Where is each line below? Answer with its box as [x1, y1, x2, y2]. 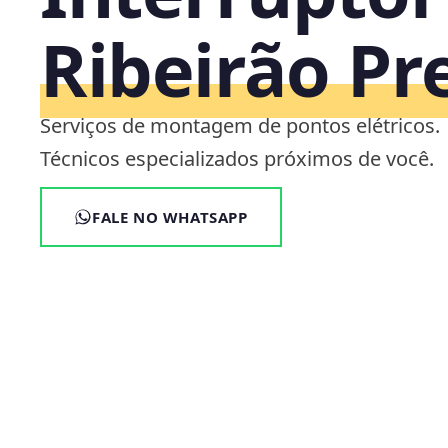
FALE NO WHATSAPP [92, 207, 248, 227]
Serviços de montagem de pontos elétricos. [40, 112, 440, 139]
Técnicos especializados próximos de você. [40, 145, 434, 172]
